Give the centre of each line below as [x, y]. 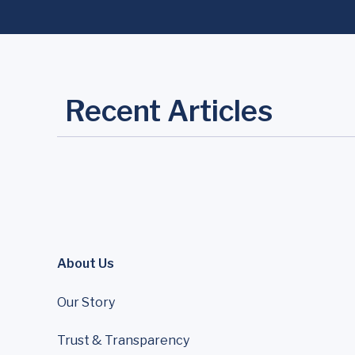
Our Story [86, 302]
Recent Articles [169, 111]
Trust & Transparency [123, 340]
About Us [86, 263]
